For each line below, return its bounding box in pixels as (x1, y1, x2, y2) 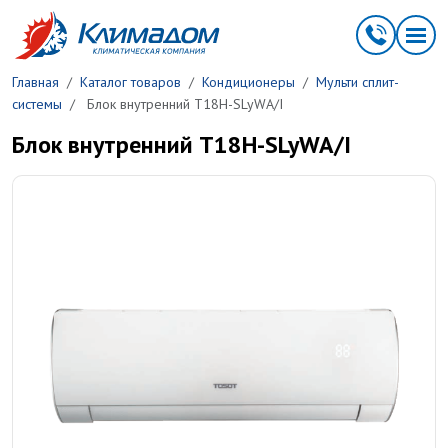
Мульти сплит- (316, 73, 399, 91)
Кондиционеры (202, 73, 295, 91)
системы (12, 95, 62, 113)
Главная (12, 73, 59, 91)
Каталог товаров (80, 73, 181, 91)
